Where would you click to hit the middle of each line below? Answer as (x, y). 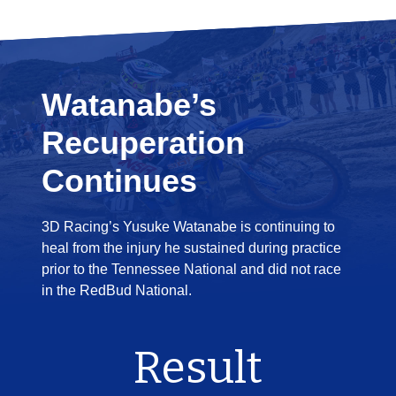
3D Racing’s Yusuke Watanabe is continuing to (188, 226)
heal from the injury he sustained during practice (191, 247)
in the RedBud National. (117, 290)
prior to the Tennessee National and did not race (191, 269)
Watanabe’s (129, 105)
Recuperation (143, 143)
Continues (119, 181)
